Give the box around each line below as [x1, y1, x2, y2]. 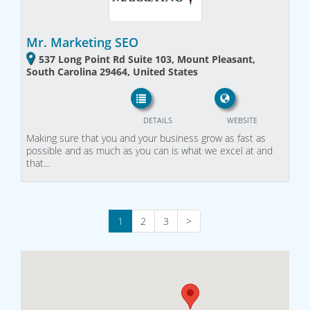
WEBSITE [226, 114, 257, 125]
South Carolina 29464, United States [26, 65, 198, 79]
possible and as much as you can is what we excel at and [26, 143, 273, 157]
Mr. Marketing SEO [26, 34, 138, 51]
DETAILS [143, 114, 172, 125]
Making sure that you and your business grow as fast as [26, 131, 266, 145]
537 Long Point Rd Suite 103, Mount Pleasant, [39, 53, 255, 66]
